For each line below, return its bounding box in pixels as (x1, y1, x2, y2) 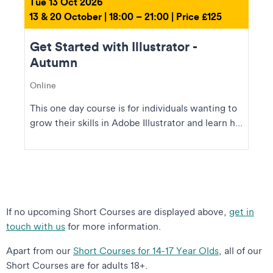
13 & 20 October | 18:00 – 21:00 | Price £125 (29, 10, 222, 23)
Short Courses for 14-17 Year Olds (73, 244, 219, 257)
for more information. (65, 220, 161, 233)
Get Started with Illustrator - (30, 38, 197, 55)
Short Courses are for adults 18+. (6, 259, 147, 272)
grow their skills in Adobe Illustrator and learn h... (30, 116, 243, 129)
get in (229, 205, 254, 218)
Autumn (30, 54, 77, 71)
